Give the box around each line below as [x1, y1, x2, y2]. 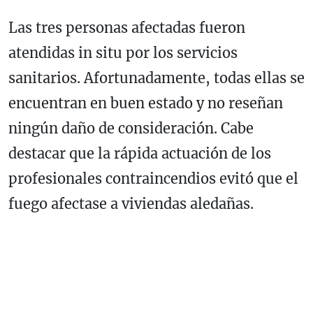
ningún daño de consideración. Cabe [8, 119, 254, 137]
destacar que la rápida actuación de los [8, 144, 271, 162]
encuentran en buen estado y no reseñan [8, 94, 283, 112]
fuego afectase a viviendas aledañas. [8, 194, 254, 212]
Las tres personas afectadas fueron [8, 18, 245, 36]
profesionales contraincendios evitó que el [8, 169, 298, 187]
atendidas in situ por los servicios [8, 43, 238, 61]
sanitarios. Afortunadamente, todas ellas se [8, 68, 305, 87]
